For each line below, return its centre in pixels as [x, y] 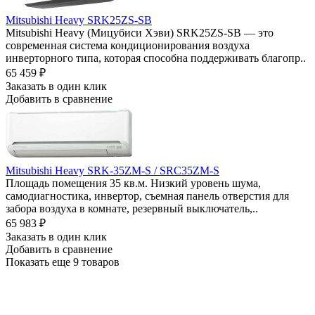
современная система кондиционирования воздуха [128, 45]
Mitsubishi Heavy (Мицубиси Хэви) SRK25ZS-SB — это [140, 32]
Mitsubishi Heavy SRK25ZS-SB [79, 20]
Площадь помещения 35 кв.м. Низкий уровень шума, [133, 183]
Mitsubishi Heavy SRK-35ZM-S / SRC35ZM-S [112, 170]
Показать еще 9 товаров [63, 262]
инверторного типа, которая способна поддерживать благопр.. [156, 58]
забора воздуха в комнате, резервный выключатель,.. [132, 208]
